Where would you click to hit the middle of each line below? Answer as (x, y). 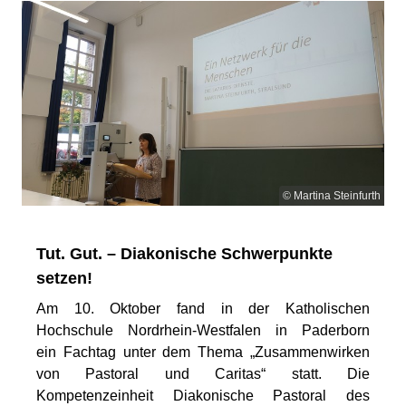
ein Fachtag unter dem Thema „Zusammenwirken (203, 352)
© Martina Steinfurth (332, 195)
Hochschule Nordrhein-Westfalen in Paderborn (203, 330)
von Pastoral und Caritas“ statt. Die (203, 373)
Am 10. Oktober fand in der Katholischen (203, 308)
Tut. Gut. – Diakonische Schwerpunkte (184, 253)
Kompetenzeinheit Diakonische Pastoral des (203, 395)
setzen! (64, 278)
